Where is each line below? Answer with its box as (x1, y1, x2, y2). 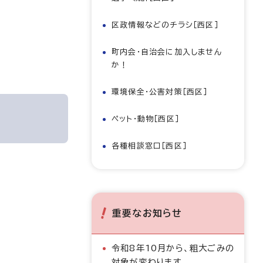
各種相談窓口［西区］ (112, 142, 187, 150)
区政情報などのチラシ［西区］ (112, 21, 218, 29)
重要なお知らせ (112, 208, 183, 218)
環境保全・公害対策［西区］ (112, 88, 208, 96)
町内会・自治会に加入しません (112, 48, 222, 56)
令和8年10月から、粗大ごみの (112, 244, 234, 252)
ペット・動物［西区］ (112, 115, 179, 123)
